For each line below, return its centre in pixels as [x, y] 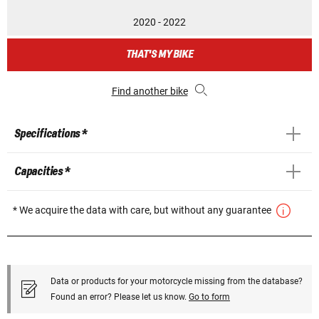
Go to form [209, 297]
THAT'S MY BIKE [159, 54]
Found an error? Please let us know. [120, 297]
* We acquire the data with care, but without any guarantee [143, 210]
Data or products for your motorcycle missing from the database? [177, 281]
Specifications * [51, 134]
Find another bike [150, 91]
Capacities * [42, 171]
